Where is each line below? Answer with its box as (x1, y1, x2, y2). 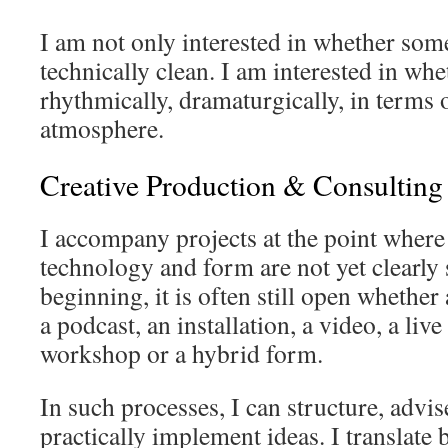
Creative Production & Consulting (40, 165, 443, 204)
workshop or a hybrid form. (40, 336, 323, 370)
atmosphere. (40, 111, 164, 145)
